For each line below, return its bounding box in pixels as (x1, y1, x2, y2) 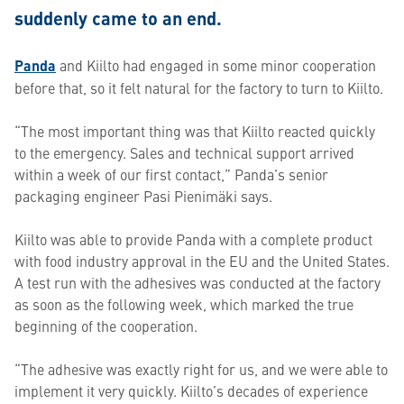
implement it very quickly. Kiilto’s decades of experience (14, 381, 368, 400)
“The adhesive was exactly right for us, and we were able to (14, 359, 388, 379)
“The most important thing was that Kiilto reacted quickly (14, 121, 375, 141)
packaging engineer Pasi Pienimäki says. (14, 186, 272, 206)
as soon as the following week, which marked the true (14, 294, 353, 314)
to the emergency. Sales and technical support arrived (14, 142, 354, 162)
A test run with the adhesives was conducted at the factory (14, 272, 381, 292)
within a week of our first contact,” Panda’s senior (14, 164, 328, 184)
